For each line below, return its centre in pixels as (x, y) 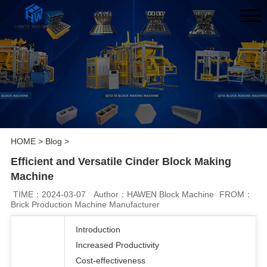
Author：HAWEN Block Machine (154, 194)
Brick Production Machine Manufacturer (85, 204)
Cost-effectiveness (110, 260)
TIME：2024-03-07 (50, 194)
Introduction (98, 229)
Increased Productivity (117, 245)
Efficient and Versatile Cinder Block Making (121, 162)
